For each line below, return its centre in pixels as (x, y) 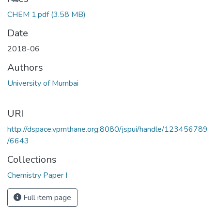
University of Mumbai (43, 83)
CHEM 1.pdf (28, 14)
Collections (32, 159)
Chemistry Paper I (37, 175)
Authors (25, 67)
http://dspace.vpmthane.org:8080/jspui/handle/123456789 (108, 129)
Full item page (46, 197)
